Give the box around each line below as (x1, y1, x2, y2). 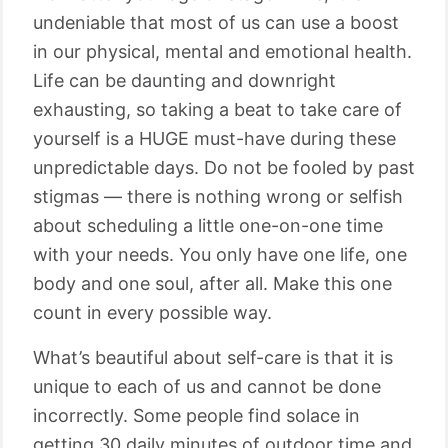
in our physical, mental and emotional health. (33, 41, 412, 62)
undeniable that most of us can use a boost (33, 12, 399, 33)
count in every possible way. (33, 302, 272, 323)
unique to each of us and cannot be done (33, 376, 381, 397)
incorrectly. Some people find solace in (33, 405, 360, 426)
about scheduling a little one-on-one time (33, 215, 383, 236)
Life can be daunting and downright (33, 70, 336, 91)
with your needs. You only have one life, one (33, 244, 407, 265)
